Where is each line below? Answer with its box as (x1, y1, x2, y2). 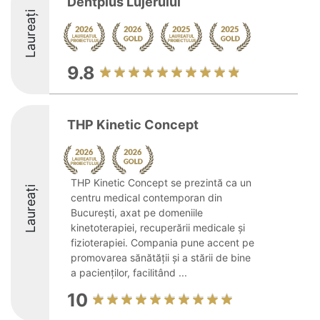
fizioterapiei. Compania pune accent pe (71, 236, 254, 249)
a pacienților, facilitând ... (71, 266, 187, 279)
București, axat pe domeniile (71, 206, 203, 219)
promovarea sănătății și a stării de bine (71, 251, 251, 264)
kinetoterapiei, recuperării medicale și (71, 221, 245, 234)
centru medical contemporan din (71, 191, 222, 204)
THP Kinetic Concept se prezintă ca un (71, 176, 251, 189)
